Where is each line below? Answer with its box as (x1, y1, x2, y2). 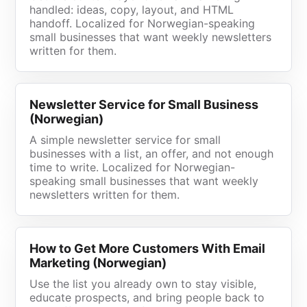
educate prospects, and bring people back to (29, 291, 265, 304)
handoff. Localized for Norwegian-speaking (29, 16, 256, 30)
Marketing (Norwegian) (29, 256, 167, 270)
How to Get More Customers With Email (29, 241, 266, 256)
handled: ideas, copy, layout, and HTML (29, 3, 234, 16)
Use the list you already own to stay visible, (29, 277, 257, 291)
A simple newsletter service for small (29, 133, 221, 147)
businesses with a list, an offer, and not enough (29, 147, 274, 160)
